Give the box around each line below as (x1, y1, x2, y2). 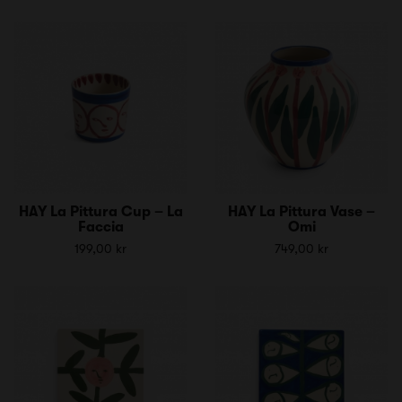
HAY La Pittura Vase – (228, 203, 375, 220)
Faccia (77, 218, 124, 235)
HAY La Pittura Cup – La (18, 203, 183, 220)
